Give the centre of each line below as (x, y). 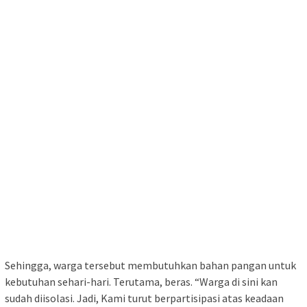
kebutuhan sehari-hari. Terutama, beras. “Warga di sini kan (141, 282)
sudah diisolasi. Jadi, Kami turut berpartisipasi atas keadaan (144, 298)
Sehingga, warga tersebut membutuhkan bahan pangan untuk (150, 266)
